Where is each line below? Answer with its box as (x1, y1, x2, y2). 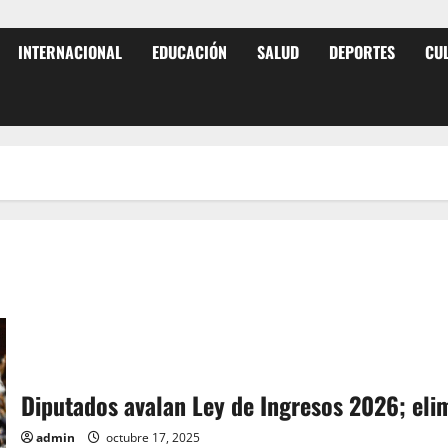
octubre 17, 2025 (102, 428, 200, 446)
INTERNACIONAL (18, 40, 122, 64)
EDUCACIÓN (152, 40, 227, 64)
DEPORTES (329, 40, 395, 64)
